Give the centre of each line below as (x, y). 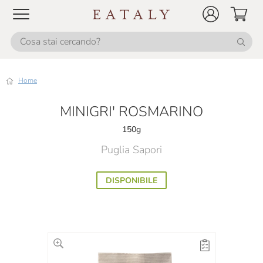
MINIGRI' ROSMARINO (131, 112)
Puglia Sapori (131, 150)
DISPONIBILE (131, 181)
